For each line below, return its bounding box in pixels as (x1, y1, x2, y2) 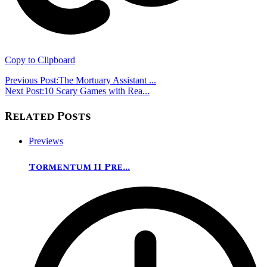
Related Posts (5, 107, 91, 125)
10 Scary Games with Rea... (44, 85, 150, 96)
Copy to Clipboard (5, 54, 75, 65)
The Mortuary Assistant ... (58, 74, 156, 85)
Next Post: (5, 85, 44, 96)
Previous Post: (5, 74, 58, 85)
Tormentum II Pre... (29, 159, 130, 174)
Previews (29, 136, 63, 147)
